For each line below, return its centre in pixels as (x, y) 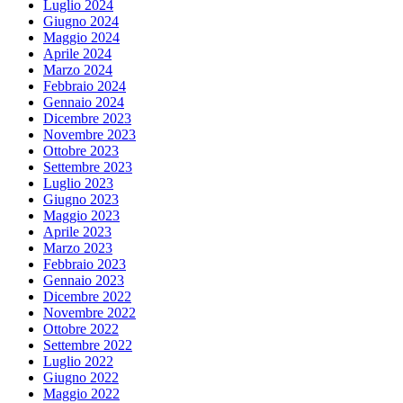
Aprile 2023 (77, 232)
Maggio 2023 (81, 216)
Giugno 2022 (81, 378)
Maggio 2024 (81, 38)
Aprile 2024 (77, 54)
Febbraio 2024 (85, 86)
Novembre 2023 (90, 135)
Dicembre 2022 (87, 297)
